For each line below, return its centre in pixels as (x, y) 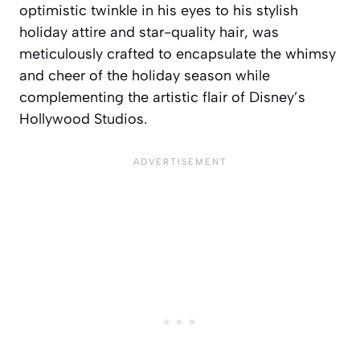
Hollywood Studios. (83, 119)
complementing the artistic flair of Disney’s (162, 98)
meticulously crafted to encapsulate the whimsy (178, 54)
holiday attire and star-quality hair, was (149, 33)
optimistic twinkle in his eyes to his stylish (159, 11)
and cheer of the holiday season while (145, 76)
